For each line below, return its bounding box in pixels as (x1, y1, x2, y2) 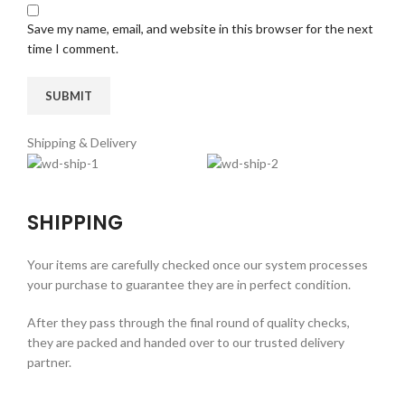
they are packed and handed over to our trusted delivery (27, 334, 344, 351)
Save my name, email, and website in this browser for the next (27, 20, 373, 36)
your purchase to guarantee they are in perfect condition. (27, 277, 351, 293)
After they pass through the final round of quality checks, (27, 315, 350, 331)
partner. (27, 354, 71, 371)
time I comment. (27, 40, 118, 56)
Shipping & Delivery (27, 134, 137, 150)
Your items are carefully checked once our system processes (27, 257, 368, 273)
